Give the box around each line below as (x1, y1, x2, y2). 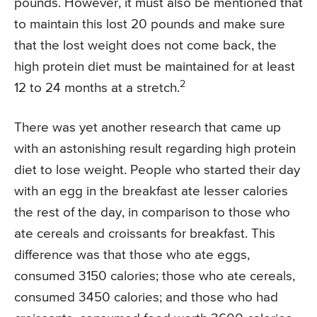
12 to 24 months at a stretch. (14, 81, 180, 96)
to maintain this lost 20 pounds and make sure (14, 18, 285, 32)
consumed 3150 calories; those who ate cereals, (14, 270, 295, 284)
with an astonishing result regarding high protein (14, 142, 296, 156)
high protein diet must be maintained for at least (14, 60, 295, 74)
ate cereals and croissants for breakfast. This (14, 227, 275, 241)
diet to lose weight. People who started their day (14, 163, 300, 178)
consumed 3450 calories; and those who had (14, 291, 278, 305)
